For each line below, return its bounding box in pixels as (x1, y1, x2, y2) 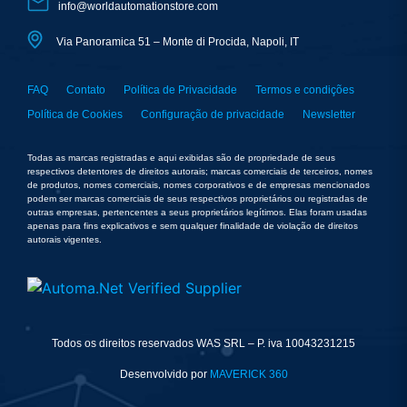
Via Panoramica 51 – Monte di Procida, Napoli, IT (56, 35, 299, 48)
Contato (66, 84, 105, 97)
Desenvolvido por (119, 367, 210, 381)
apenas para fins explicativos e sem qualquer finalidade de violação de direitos (27, 220, 358, 231)
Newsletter (303, 107, 355, 121)
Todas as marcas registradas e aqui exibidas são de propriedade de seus (27, 152, 335, 163)
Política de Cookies (27, 107, 123, 121)
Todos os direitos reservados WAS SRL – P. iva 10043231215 (52, 337, 355, 351)
